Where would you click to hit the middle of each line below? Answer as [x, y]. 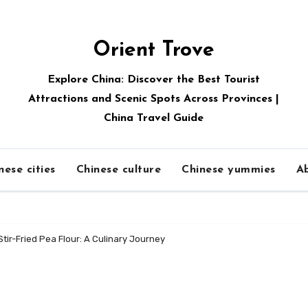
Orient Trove [154, 51]
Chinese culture [118, 170]
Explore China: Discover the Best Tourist [154, 80]
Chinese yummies [229, 170]
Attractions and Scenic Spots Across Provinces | [154, 99]
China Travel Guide [154, 118]
